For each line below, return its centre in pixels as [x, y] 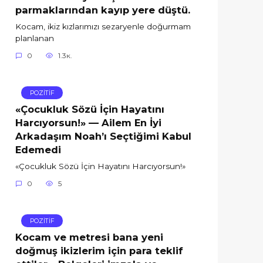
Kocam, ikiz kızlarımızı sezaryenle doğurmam [103, 27]
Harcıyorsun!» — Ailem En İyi [88, 122]
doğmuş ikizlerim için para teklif [99, 250]
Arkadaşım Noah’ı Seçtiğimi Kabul [103, 136]
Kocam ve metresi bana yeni [89, 237]
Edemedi [38, 149]
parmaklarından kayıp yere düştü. [103, 10]
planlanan [35, 38]
